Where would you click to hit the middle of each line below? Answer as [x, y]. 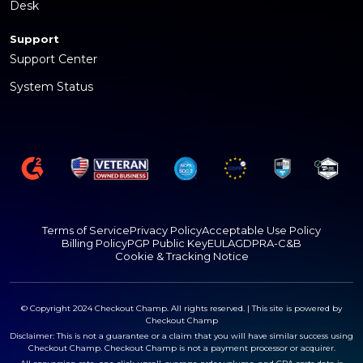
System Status [51, 87]
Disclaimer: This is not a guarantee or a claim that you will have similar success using [181, 335]
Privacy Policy [166, 230]
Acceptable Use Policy [261, 230]
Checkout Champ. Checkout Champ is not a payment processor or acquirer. [181, 348]
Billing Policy [94, 243]
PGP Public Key [167, 243]
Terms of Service [86, 230]
